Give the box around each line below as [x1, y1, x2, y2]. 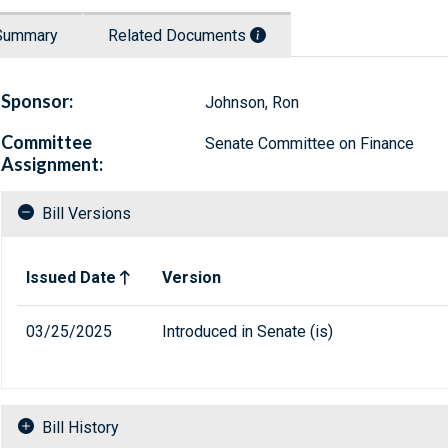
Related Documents [108, 26, 250, 46]
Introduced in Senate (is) [162, 322, 333, 342]
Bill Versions [42, 204, 131, 224]
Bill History [42, 418, 119, 438]
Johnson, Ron [204, 93, 299, 113]
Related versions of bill [17, 252, 180, 272]
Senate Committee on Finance [204, 134, 414, 154]
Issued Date [26, 268, 116, 288]
